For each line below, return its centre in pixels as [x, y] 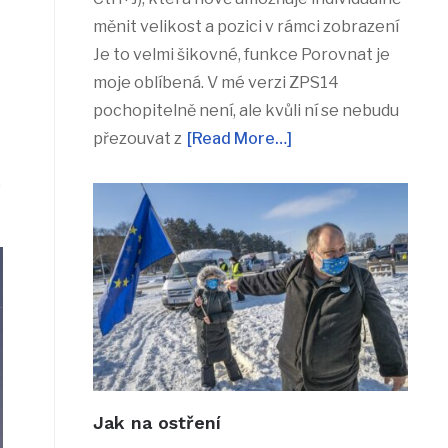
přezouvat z [137, 139]
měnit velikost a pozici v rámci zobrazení [245, 27]
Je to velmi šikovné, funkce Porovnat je [241, 55]
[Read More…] [239, 139]
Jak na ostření [156, 422]
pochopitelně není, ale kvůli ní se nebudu [245, 111]
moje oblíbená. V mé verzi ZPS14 [215, 83]
